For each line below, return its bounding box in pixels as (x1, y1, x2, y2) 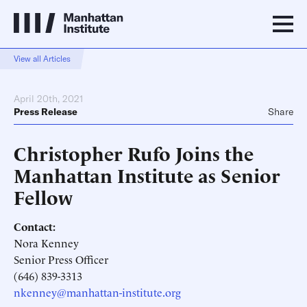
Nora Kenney (14, 235, 79, 250)
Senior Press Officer (14, 251, 108, 267)
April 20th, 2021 (14, 93, 84, 105)
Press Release (14, 106, 77, 118)
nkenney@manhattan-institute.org (14, 284, 181, 299)
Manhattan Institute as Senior (14, 161, 280, 188)
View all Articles (14, 53, 71, 64)
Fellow (14, 183, 73, 210)
